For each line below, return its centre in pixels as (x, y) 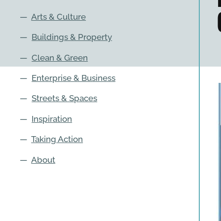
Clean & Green (60, 57)
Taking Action (57, 139)
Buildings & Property (72, 37)
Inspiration (52, 119)
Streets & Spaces (65, 98)
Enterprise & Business (74, 78)
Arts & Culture (59, 17)
